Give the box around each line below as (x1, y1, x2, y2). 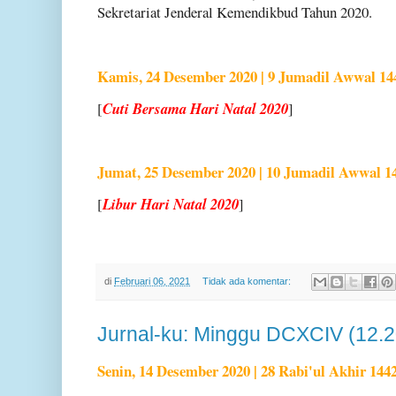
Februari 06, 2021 (114, 275, 190, 286)
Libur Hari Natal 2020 (103, 194, 239, 215)
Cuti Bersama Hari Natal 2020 (103, 97, 288, 118)
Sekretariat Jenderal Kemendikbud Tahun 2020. (97, 2, 372, 23)
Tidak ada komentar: (202, 275, 293, 286)
